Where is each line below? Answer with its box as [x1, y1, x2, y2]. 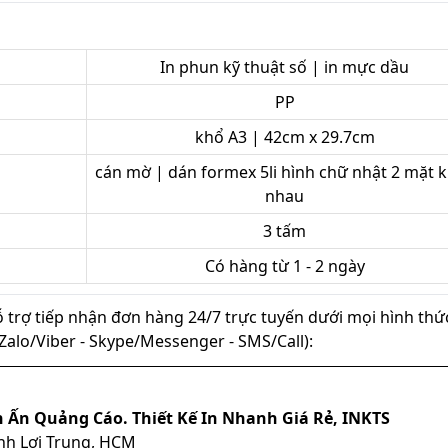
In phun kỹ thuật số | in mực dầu [160, 56, 409, 79]
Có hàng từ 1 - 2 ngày [204, 255, 365, 278]
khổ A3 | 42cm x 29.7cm [194, 126, 375, 149]
